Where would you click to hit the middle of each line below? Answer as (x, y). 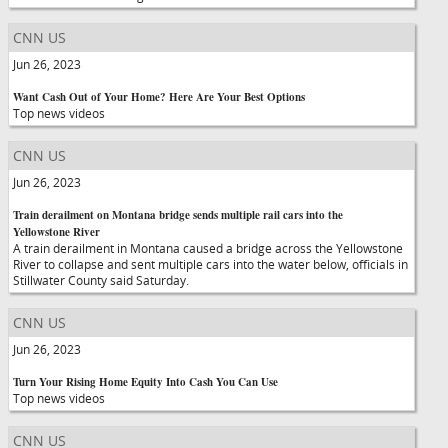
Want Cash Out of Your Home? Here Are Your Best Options (159, 97)
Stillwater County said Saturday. (101, 280)
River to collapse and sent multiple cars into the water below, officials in (210, 264)
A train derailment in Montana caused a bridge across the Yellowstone (208, 248)
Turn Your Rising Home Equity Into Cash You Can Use (145, 382)
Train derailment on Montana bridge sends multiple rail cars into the (178, 215)
